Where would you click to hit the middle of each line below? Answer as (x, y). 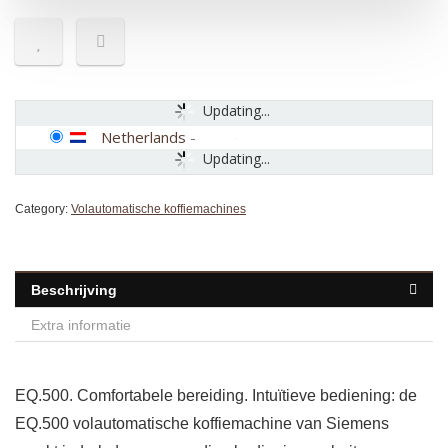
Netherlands (143, 137)
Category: (43, 209)
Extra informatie (81, 325)
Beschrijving (74, 290)
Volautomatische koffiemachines (158, 209)
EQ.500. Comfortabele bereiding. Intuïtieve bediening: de (216, 396)
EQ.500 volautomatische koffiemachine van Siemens (202, 424)
